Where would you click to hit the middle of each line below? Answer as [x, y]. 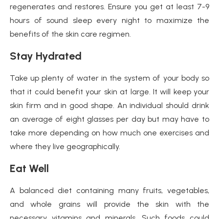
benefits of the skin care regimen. [70, 34]
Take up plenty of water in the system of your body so [109, 78]
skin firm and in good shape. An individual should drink [109, 105]
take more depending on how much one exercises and [109, 133]
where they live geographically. [65, 146]
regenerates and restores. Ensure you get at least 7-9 [109, 7]
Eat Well [29, 168]
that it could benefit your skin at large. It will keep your [109, 92]
